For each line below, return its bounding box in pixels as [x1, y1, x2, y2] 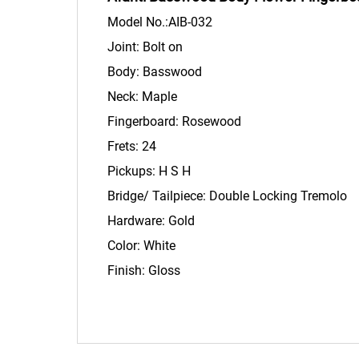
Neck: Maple [107, 89, 178, 105]
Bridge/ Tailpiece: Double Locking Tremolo [107, 188, 348, 204]
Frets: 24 [107, 139, 157, 155]
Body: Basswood [107, 64, 203, 80]
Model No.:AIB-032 [107, 14, 213, 30]
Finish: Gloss [107, 263, 181, 279]
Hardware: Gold [107, 213, 196, 229]
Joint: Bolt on [107, 39, 184, 55]
